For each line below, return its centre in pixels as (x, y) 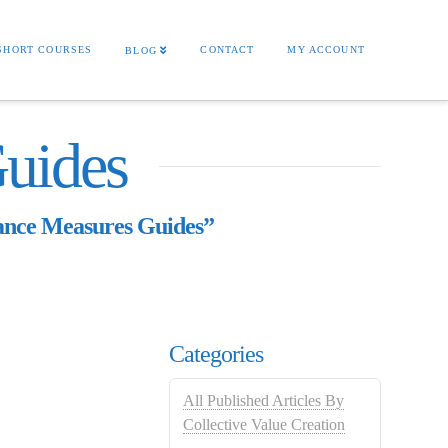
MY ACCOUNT (326, 49)
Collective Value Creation (264, 425)
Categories (216, 354)
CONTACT (227, 49)
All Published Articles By (264, 401)
